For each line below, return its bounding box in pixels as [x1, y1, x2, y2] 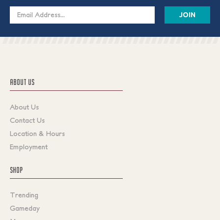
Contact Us [10, 116, 45, 124]
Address [10, 17, 38, 26]
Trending [10, 191, 38, 199]
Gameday [10, 204, 40, 212]
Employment [10, 142, 48, 151]
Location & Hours [10, 129, 65, 137]
